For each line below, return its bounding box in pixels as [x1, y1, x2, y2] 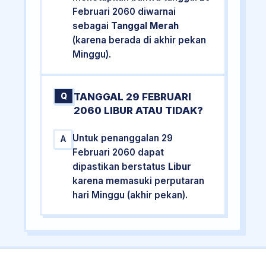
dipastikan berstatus [72, 160, 169, 172]
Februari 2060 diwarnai [72, 6, 176, 18]
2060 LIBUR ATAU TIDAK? [74, 104, 204, 116]
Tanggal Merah [111, 20, 179, 32]
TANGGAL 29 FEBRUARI [74, 90, 192, 103]
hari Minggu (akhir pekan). [72, 189, 188, 201]
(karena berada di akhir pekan [72, 34, 207, 46]
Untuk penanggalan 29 [72, 132, 173, 144]
